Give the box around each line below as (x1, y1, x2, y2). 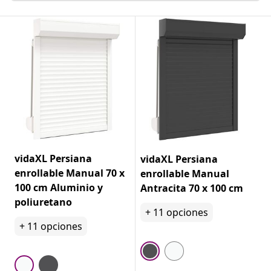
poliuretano (15, 195, 72, 209)
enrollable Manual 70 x (15, 166, 125, 180)
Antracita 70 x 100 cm (140, 181, 243, 195)
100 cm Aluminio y (15, 180, 103, 194)
